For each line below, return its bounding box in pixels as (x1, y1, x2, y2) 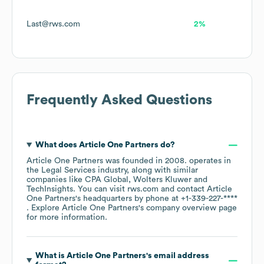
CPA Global (85, 176, 128, 184)
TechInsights (27, 185, 73, 194)
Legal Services (41, 166, 95, 175)
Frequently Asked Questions (27, 93, 212, 108)
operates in (189, 157, 231, 166)
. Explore (27, 204, 62, 213)
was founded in (103, 157, 165, 166)
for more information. (27, 213, 107, 222)
